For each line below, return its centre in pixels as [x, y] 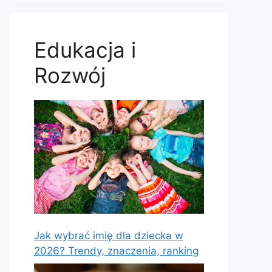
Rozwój [70, 75]
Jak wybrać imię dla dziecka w [109, 235]
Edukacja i [85, 49]
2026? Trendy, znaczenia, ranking [116, 250]
